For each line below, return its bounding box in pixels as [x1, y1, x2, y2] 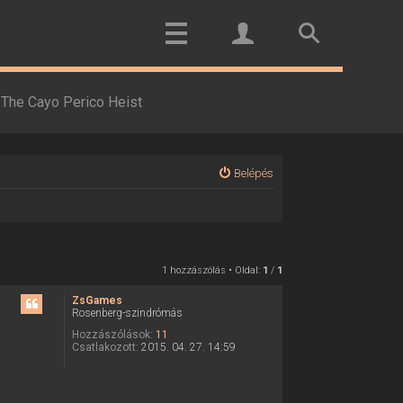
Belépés [233, 166, 273, 180]
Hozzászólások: [72, 327, 154, 341]
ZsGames [72, 293, 123, 307]
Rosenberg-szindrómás [72, 306, 184, 319]
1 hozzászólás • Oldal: [161, 264, 263, 276]
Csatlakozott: [72, 340, 139, 354]
